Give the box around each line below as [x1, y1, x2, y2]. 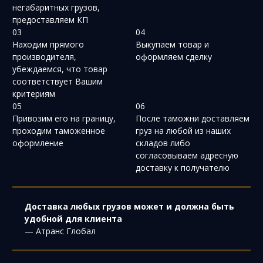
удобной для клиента [25, 213, 122, 224]
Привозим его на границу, [12, 112, 116, 124]
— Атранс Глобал [25, 225, 96, 237]
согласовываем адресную [136, 149, 238, 161]
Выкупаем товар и [136, 38, 209, 50]
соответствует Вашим [12, 75, 103, 87]
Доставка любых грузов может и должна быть [25, 200, 234, 212]
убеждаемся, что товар [12, 63, 107, 75]
